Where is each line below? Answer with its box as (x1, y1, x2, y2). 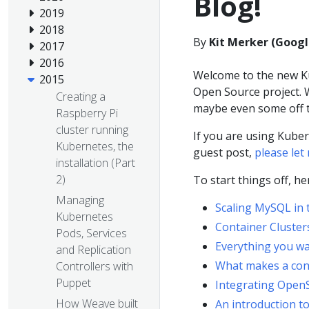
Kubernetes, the (56, 139, 134, 154)
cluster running (56, 122, 128, 138)
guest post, (193, 145, 255, 160)
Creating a (56, 89, 106, 105)
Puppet (56, 275, 91, 291)
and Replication (56, 242, 131, 258)
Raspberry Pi (56, 106, 118, 121)
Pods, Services (56, 226, 127, 241)
